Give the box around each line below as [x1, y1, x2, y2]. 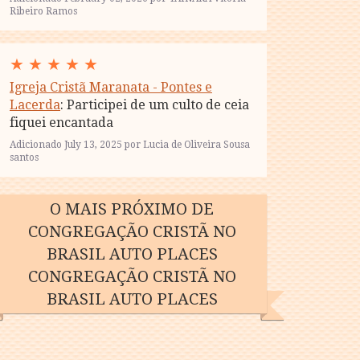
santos [10, 152, 39, 163]
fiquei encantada [10, 115, 113, 130]
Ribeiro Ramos [10, 6, 77, 17]
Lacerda [10, 97, 60, 112]
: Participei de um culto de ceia [60, 97, 249, 112]
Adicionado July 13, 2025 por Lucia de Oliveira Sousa [10, 139, 250, 150]
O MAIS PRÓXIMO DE [50, 199, 214, 219]
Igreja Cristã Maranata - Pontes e [10, 80, 212, 95]
